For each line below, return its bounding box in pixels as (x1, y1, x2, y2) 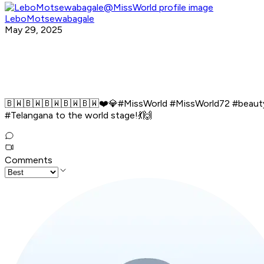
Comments (5, 154, 52, 166)
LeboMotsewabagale (5, 13, 94, 25)
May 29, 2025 (5, 24, 62, 36)
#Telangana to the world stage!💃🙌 (5, 110, 152, 121)
